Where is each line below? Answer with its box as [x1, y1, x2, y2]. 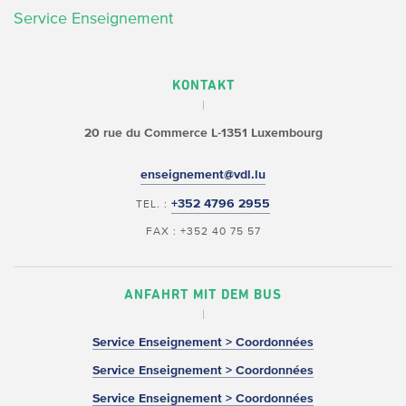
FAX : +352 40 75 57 [145, 225, 261, 237]
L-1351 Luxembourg [207, 126, 323, 140]
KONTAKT [171, 79, 235, 93]
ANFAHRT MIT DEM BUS [124, 288, 282, 303]
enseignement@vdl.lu [140, 168, 266, 182]
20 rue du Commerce [83, 126, 208, 140]
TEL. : [136, 198, 171, 210]
